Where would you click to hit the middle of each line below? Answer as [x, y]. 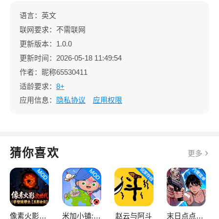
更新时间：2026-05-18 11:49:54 [70, 58]
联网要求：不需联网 [52, 29]
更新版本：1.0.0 [47, 44]
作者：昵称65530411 [53, 72]
